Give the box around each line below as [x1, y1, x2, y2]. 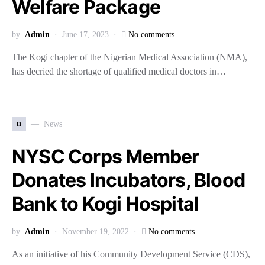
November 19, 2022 [62, 227, 129, 236]
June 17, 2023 [62, 30, 109, 39]
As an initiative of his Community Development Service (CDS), [12, 249, 250, 259]
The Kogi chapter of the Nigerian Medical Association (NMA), [12, 52, 247, 62]
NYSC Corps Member [12, 145, 199, 168]
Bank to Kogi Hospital [12, 192, 203, 215]
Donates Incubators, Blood [12, 169, 245, 192]
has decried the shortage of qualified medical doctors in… [12, 66, 226, 76]
